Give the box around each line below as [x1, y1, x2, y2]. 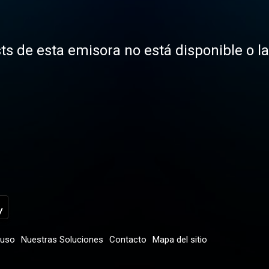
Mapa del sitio [153, 234, 207, 245]
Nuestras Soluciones [21, 234, 103, 245]
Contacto [109, 234, 147, 245]
